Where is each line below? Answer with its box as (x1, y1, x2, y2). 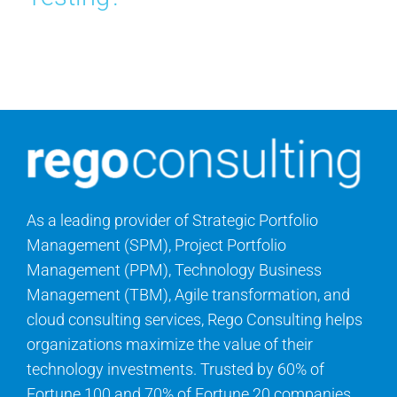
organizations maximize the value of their (26, 335, 313, 354)
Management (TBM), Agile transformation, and (26, 285, 350, 305)
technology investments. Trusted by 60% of (26, 360, 324, 379)
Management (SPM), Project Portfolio (26, 236, 286, 255)
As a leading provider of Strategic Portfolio (26, 211, 318, 230)
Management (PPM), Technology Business (26, 261, 322, 280)
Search (20, 7, 64, 25)
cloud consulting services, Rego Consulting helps (26, 310, 362, 330)
